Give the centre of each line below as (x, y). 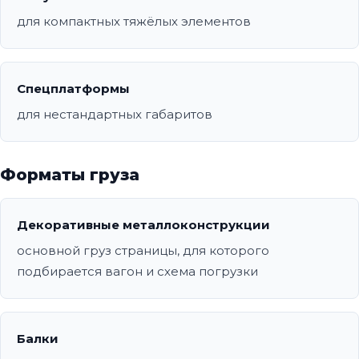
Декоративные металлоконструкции (143, 225)
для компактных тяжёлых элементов (134, 22)
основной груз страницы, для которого (143, 251)
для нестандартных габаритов (115, 115)
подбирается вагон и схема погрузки (137, 272)
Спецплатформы (73, 89)
